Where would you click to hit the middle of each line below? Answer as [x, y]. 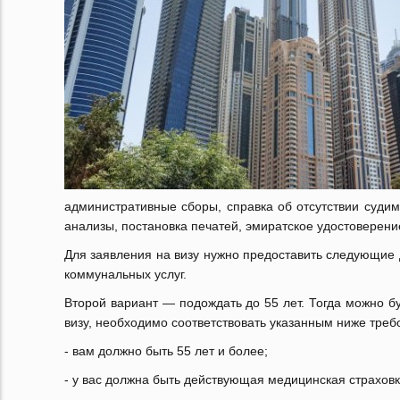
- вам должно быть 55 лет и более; [166, 351]
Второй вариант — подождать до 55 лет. [187, 303]
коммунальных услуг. [125, 274]
